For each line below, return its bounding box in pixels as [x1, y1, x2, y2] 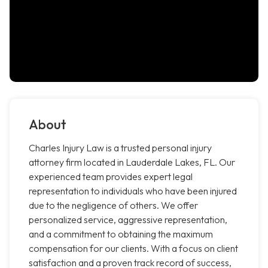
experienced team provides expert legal [29, 170, 193, 183]
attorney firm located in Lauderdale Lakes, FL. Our [29, 156, 235, 169]
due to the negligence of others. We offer [29, 199, 198, 212]
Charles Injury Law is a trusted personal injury [29, 142, 212, 154]
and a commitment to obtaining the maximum [29, 228, 213, 240]
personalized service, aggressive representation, [29, 214, 227, 226]
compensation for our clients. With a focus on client [29, 242, 238, 255]
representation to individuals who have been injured [29, 185, 237, 197]
